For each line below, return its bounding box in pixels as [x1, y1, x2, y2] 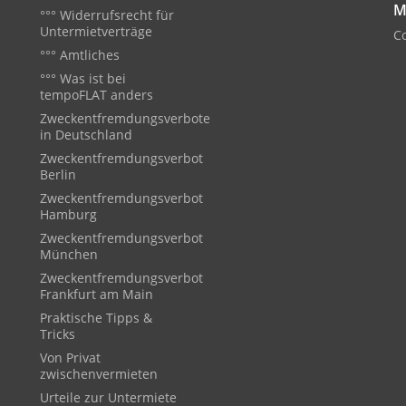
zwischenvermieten [40, 365, 158, 382]
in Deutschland [40, 126, 132, 143]
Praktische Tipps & [40, 309, 152, 326]
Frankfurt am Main [40, 285, 153, 303]
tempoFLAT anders [40, 86, 153, 103]
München [40, 246, 98, 263]
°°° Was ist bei [40, 70, 126, 87]
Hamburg [40, 206, 97, 223]
